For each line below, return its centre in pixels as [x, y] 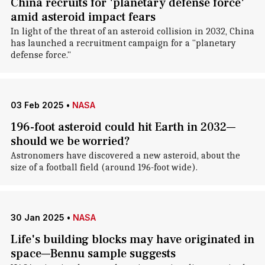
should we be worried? [70, 141]
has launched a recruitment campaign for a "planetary [123, 43]
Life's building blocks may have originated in [132, 240]
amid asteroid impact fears [83, 17]
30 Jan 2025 [37, 217]
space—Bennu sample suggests [93, 254]
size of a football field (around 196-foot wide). [104, 167]
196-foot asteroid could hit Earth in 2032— [123, 127]
